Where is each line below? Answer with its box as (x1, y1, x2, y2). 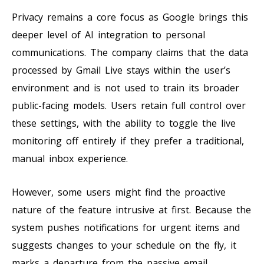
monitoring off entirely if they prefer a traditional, (12, 134, 244, 147)
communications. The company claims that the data (12, 45, 248, 59)
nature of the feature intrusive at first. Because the (12, 203, 251, 216)
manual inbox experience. (12, 151, 128, 165)
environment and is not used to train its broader (12, 81, 239, 94)
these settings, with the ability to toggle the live (12, 116, 236, 130)
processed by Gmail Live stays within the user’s (12, 63, 230, 77)
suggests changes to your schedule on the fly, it (12, 238, 236, 252)
